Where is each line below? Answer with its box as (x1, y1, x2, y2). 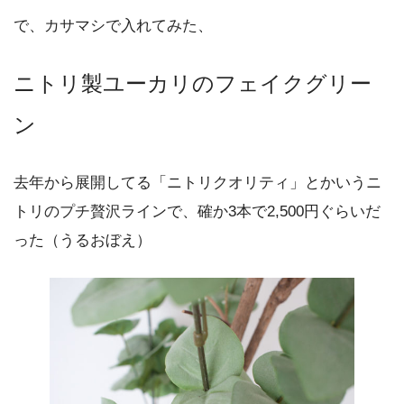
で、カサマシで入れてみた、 (14, 17, 213, 35)
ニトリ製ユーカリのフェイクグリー (14, 71, 372, 96)
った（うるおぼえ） (14, 232, 151, 250)
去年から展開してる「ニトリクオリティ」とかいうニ (14, 174, 381, 192)
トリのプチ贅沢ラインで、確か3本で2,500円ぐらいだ (14, 203, 381, 221)
